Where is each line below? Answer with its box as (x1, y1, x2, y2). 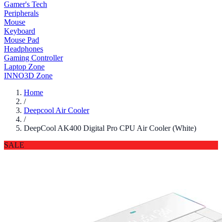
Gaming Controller (4, 54, 63, 62)
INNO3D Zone (4, 71, 53, 80)
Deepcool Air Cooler (24, 106, 89, 114)
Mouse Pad (4, 36, 39, 44)
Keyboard (4, 27, 35, 35)
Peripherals (4, 9, 39, 17)
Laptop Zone (4, 62, 45, 71)
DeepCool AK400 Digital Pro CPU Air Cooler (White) (24, 124, 196, 132)
